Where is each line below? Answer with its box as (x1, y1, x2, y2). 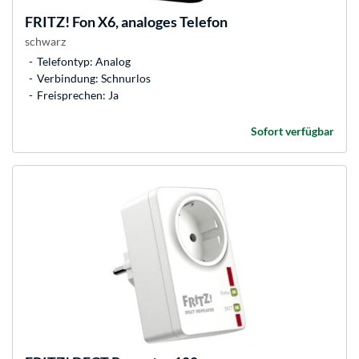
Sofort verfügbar (251, 124, 334, 139)
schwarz (25, 34, 66, 49)
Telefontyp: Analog (37, 54, 131, 69)
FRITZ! (25, 13, 70, 31)
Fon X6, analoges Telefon (70, 13, 228, 31)
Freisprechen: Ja (37, 88, 119, 103)
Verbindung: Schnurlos (37, 71, 151, 86)
